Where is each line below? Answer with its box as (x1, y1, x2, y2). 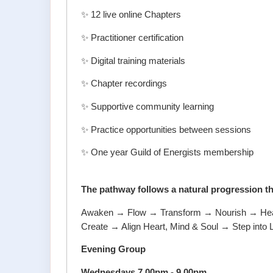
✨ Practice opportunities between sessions (81, 124, 252, 135)
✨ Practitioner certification (81, 32, 184, 43)
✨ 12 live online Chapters (81, 10, 182, 20)
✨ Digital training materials (81, 55, 186, 66)
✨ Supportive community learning (81, 101, 214, 112)
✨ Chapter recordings (81, 79, 168, 89)
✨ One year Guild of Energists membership (81, 147, 254, 158)
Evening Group (81, 244, 146, 255)
